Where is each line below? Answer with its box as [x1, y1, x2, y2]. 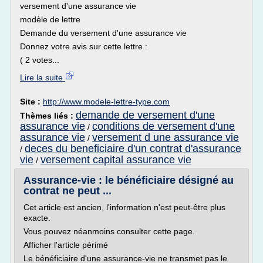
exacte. [23, 213, 50, 222]
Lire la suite [20, 73, 65, 82]
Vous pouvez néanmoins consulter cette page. [23, 227, 195, 236]
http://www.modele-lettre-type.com [43, 97, 170, 106]
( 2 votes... [20, 55, 59, 65]
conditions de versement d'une [92, 120, 235, 132]
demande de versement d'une [76, 109, 215, 121]
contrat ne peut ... [23, 185, 112, 197]
